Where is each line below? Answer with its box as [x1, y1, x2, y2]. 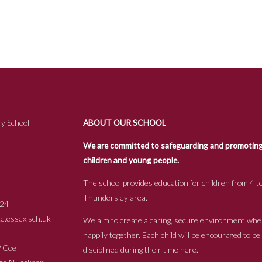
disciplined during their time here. [82, 244, 198, 254]
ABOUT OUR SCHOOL [82, 118, 166, 127]
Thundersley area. [82, 192, 147, 202]
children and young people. [82, 155, 179, 165]
